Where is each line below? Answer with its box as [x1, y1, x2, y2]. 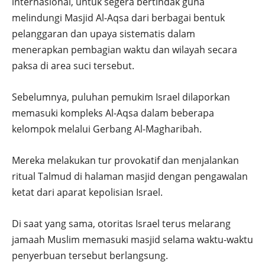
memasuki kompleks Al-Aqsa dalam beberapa [12, 106, 214, 120]
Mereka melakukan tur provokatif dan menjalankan [12, 154, 239, 167]
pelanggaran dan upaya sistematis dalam [12, 27, 195, 41]
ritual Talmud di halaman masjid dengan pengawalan [12, 170, 248, 183]
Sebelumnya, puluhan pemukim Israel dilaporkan [12, 91, 230, 104]
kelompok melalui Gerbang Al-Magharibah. [12, 122, 202, 136]
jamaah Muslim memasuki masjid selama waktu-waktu [12, 233, 253, 247]
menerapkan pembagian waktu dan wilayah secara [12, 43, 237, 57]
